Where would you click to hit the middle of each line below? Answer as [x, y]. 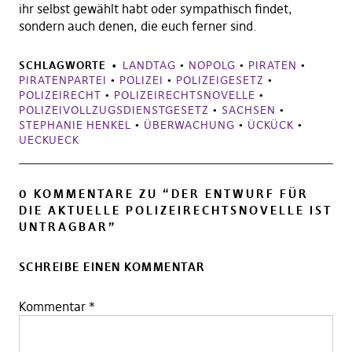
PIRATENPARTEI [62, 81]
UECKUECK [49, 140]
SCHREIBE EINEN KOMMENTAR [112, 267]
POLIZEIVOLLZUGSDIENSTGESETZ [114, 110]
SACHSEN [248, 110]
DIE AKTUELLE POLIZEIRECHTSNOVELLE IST [175, 211]
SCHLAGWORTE [62, 66]
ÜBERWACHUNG [189, 125]
